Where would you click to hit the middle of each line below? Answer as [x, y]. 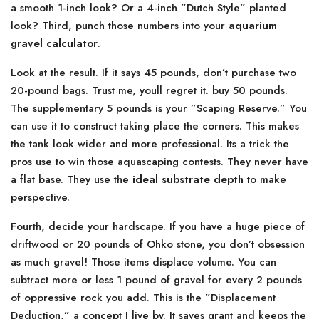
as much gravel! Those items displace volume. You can [143, 262]
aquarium [253, 26]
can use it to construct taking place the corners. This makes [155, 126]
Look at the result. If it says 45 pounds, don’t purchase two [153, 73]
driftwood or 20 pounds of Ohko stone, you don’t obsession [158, 244]
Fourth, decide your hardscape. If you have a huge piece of [158, 226]
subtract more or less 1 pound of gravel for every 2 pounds [156, 280]
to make [265, 179]
